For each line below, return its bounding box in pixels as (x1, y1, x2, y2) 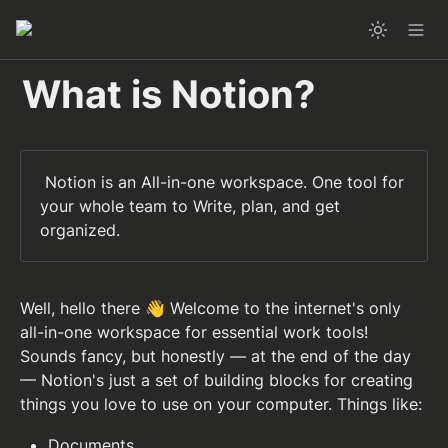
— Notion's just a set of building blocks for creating (20, 370, 413, 391)
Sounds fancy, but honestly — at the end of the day (20, 346, 411, 367)
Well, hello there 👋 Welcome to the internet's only (20, 298, 401, 319)
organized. (40, 220, 121, 241)
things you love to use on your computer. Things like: (20, 394, 427, 415)
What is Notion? (22, 71, 315, 117)
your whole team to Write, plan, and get (40, 196, 341, 217)
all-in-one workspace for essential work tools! (20, 322, 368, 343)
